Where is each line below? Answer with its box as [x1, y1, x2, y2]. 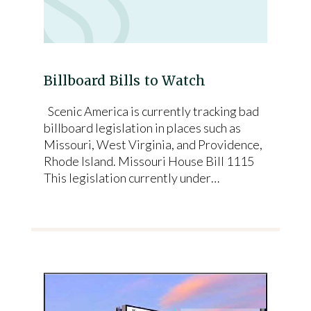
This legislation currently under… [43, 170, 219, 185]
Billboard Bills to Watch [43, 72, 206, 89]
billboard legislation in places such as [43, 120, 241, 135]
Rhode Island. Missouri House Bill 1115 [43, 153, 254, 169]
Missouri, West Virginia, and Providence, [43, 137, 262, 152]
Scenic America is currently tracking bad [43, 103, 259, 119]
